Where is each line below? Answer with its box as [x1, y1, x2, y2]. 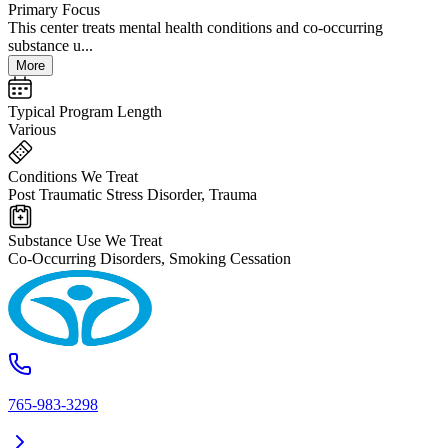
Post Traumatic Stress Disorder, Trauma [8, 186, 257, 204]
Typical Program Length [8, 103, 162, 121]
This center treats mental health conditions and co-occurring [8, 19, 383, 37]
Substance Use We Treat [8, 232, 162, 250]
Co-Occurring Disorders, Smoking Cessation [8, 250, 291, 268]
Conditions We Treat [8, 168, 138, 186]
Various [8, 121, 56, 139]
